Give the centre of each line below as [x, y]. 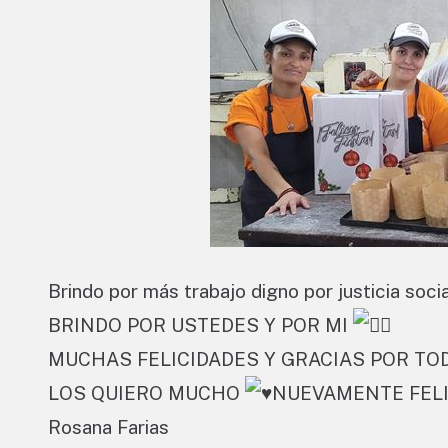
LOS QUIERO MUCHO [146, 393]
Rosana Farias [108, 427]
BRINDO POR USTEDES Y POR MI [200, 325]
